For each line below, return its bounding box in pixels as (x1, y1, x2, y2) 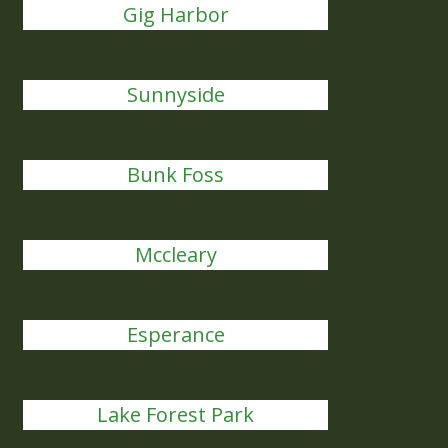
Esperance (126, 321, 225, 348)
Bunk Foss (127, 161, 225, 188)
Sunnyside (126, 81, 225, 108)
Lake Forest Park (97, 401, 255, 428)
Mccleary (134, 241, 217, 268)
